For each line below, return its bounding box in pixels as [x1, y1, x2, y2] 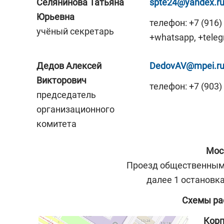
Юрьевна [36, 11, 74, 22]
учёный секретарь [36, 26, 114, 36]
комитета [36, 118, 76, 129]
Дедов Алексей [36, 60, 101, 71]
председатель [36, 89, 96, 100]
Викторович [36, 75, 86, 85]
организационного [36, 104, 114, 114]
